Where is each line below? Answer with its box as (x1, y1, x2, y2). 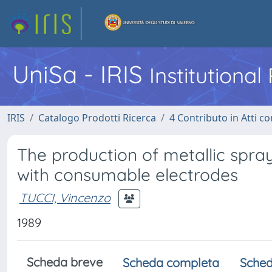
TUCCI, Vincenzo (19, 189, 110, 205)
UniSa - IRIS (12, 59, 149, 89)
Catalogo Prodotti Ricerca (38, 111, 156, 124)
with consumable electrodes (17, 164, 238, 185)
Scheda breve (27, 254, 103, 270)
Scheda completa (123, 255, 219, 270)
